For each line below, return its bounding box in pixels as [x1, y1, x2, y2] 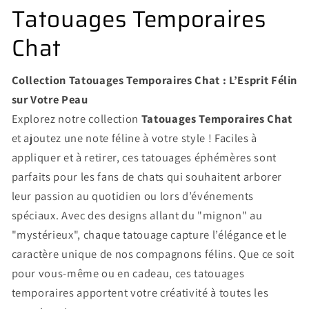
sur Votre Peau [11, 91, 88, 107]
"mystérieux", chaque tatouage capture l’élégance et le [11, 226, 288, 242]
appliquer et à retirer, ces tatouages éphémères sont [11, 149, 277, 165]
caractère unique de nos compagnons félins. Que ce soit [11, 246, 295, 261]
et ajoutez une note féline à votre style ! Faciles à [11, 130, 257, 146]
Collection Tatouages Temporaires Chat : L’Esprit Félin [11, 72, 298, 88]
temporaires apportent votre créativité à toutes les [11, 284, 269, 300]
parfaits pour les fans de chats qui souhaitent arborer [11, 168, 283, 184]
